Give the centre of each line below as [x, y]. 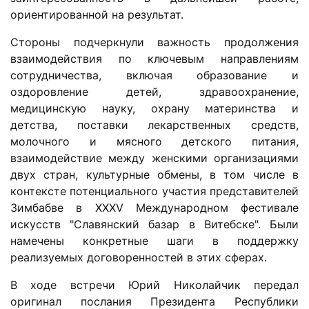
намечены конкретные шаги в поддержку [154, 241]
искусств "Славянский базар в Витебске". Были [154, 225]
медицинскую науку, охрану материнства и [154, 109]
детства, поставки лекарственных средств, [154, 125]
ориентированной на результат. [97, 15]
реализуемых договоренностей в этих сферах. [139, 258]
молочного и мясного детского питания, [154, 142]
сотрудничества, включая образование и [154, 76]
